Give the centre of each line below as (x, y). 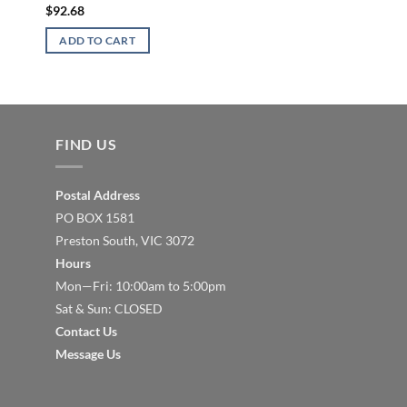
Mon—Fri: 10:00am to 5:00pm (141, 285)
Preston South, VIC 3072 (125, 240)
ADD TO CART (98, 41)
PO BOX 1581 (95, 217)
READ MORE (335, 55)
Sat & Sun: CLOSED (109, 308)
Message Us (88, 353)
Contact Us (86, 331)
